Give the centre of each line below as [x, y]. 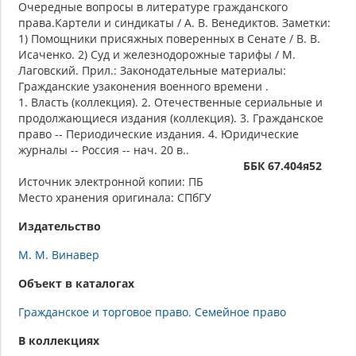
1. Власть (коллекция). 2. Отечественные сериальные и [170, 102]
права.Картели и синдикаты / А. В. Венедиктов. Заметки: [174, 22]
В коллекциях [59, 340]
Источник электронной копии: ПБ [111, 181]
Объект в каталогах [76, 283]
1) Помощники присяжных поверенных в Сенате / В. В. [169, 38]
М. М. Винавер [59, 254]
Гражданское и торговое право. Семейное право [152, 311]
